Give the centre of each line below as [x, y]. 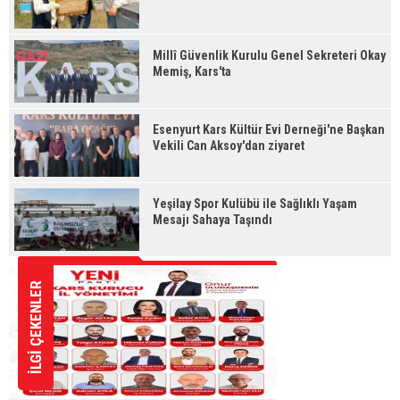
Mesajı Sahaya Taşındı [212, 220]
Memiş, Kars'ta [192, 71]
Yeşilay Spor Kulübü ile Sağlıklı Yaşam [255, 204]
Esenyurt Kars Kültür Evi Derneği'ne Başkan [269, 129]
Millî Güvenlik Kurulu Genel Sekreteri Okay [269, 55]
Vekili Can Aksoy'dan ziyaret [229, 146]
